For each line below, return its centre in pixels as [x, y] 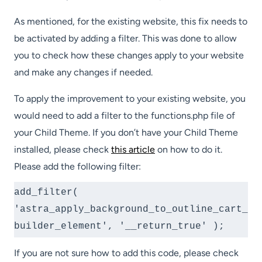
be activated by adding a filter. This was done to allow [125, 39]
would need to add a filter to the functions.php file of [125, 116]
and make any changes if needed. [85, 73]
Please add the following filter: [77, 167]
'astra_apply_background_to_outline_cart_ [131, 210]
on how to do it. [189, 150]
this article [133, 150]
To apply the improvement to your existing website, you [130, 99]
